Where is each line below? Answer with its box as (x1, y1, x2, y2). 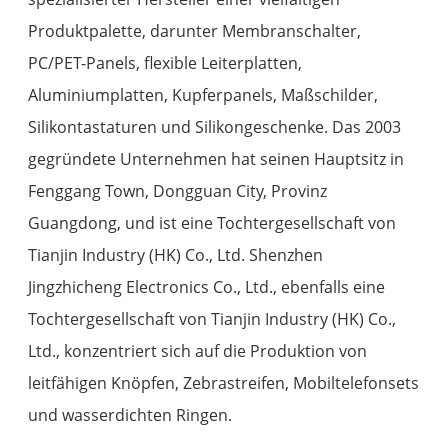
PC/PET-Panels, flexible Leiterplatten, (28, 51, 303, 74)
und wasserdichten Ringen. (28, 403, 233, 426)
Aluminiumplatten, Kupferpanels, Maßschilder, (28, 83, 379, 106)
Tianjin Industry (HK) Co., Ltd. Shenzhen (28, 243, 324, 266)
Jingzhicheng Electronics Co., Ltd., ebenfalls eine (28, 275, 386, 298)
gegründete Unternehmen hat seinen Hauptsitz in (28, 147, 405, 170)
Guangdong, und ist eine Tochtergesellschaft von (28, 211, 397, 234)
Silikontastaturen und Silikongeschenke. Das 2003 (28, 115, 402, 138)
